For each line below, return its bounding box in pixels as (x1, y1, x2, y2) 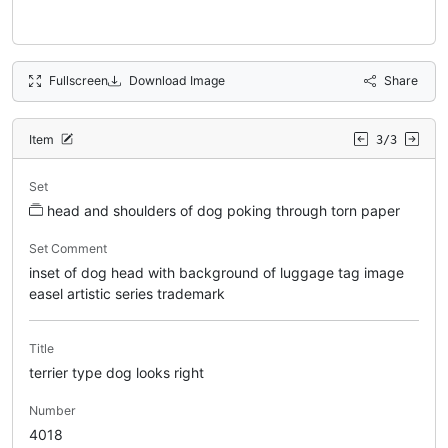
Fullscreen (49, 72, 109, 88)
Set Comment (29, 240, 107, 256)
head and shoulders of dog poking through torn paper (47, 201, 400, 219)
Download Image (128, 72, 225, 88)
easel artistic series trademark (29, 284, 225, 302)
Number (29, 402, 76, 418)
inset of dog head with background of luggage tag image (29, 263, 404, 281)
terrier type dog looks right (29, 363, 204, 381)
